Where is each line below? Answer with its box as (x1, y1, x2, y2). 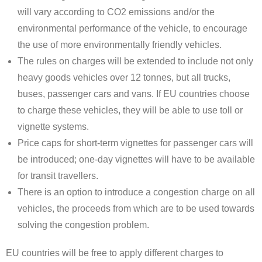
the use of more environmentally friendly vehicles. (18, 40, 222, 50)
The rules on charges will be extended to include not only (18, 56, 253, 67)
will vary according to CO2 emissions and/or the (18, 7, 215, 18)
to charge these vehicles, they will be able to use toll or (18, 105, 243, 116)
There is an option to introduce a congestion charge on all (18, 187, 255, 198)
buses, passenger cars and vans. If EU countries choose (18, 89, 250, 99)
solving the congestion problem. (18, 220, 149, 230)
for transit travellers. (18, 171, 98, 181)
